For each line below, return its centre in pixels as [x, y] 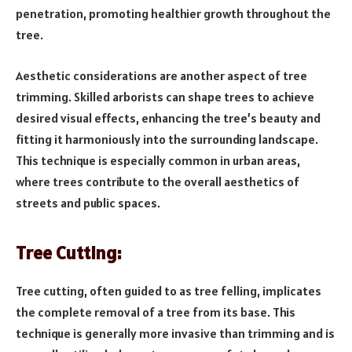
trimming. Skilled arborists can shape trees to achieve [165, 96]
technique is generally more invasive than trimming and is [175, 334]
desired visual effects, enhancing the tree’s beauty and [168, 117]
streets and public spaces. [88, 202]
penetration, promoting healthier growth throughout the [173, 14]
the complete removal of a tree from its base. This [156, 312]
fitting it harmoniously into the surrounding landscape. [167, 139]
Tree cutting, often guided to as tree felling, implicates [169, 291]
